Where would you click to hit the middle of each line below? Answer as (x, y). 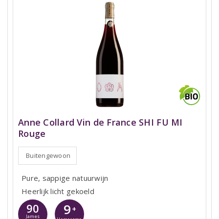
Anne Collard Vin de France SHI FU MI (100, 122)
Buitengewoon (48, 156)
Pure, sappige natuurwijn (65, 178)
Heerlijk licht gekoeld (58, 191)
